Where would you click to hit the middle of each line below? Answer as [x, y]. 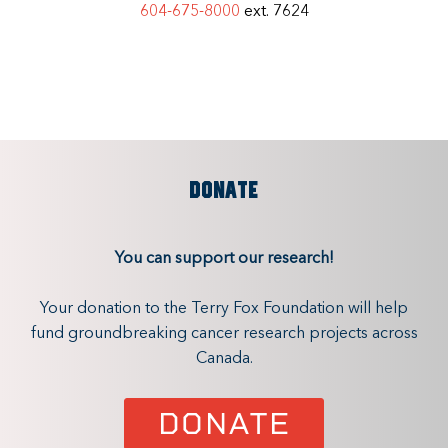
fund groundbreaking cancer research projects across [224, 334]
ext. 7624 [274, 11]
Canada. [224, 359]
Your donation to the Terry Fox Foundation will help [224, 309]
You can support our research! [224, 258]
